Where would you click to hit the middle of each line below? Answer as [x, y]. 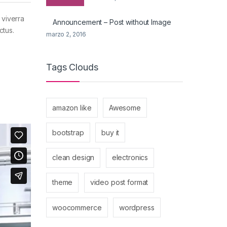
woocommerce [77, 207]
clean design [73, 158]
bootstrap [68, 132]
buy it [110, 132]
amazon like [72, 107]
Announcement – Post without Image [112, 22]
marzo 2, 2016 [66, 34]
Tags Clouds [72, 67]
